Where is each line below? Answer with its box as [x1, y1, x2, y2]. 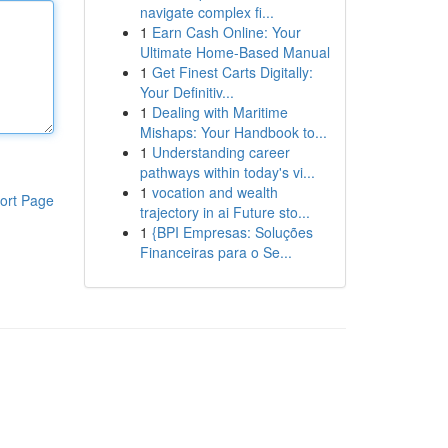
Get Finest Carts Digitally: [151, 62, 313, 82]
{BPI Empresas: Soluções [151, 222, 313, 242]
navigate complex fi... [139, 2, 274, 22]
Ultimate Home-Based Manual [139, 42, 330, 62]
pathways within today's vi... [139, 162, 315, 182]
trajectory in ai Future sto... [139, 202, 310, 222]
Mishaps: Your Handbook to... [139, 122, 327, 142]
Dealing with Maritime [151, 102, 288, 122]
